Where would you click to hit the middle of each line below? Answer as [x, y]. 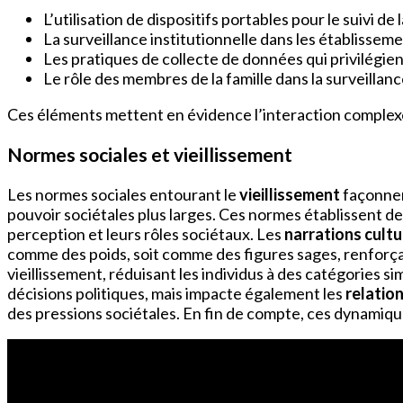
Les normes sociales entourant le [123, 195]
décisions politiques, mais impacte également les [176, 294]
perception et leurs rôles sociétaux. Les [146, 234]
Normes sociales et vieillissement [150, 155]
